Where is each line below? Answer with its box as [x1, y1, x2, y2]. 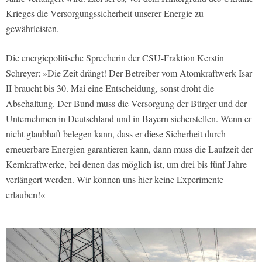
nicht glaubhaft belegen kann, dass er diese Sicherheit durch [6, 127, 226, 140]
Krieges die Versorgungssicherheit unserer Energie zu [6, 6, 204, 19]
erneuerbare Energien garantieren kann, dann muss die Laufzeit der [6, 142, 253, 155]
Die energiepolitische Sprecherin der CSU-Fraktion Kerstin [6, 51, 224, 64]
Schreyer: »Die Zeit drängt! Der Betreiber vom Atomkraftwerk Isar [6, 66, 252, 79]
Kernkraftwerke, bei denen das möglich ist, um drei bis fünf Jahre [6, 157, 247, 170]
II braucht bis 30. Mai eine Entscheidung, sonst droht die [6, 81, 214, 94]
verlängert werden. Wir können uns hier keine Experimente [6, 173, 223, 185]
